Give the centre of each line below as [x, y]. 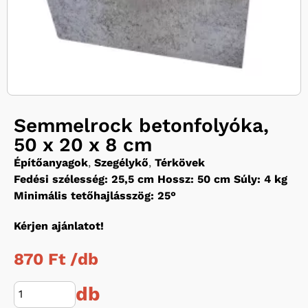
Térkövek [180, 162]
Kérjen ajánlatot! [59, 225]
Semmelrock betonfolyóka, [141, 125]
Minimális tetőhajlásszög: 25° [95, 195]
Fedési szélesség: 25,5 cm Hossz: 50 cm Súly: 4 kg [151, 179]
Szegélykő [121, 162]
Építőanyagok [51, 162]
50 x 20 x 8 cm [83, 144]
